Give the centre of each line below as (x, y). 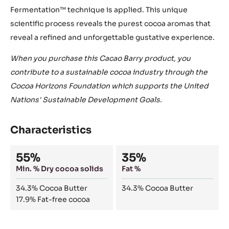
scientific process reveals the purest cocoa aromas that (110, 24)
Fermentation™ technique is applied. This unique (99, 10)
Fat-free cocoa (64, 200)
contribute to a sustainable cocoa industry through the (109, 72)
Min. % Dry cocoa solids (60, 169)
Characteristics (51, 130)
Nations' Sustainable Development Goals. (86, 100)
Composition (43, 151)
